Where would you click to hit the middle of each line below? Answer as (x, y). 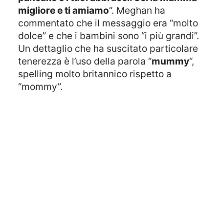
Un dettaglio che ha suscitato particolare (108, 49)
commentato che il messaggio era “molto (108, 23)
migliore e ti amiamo (64, 11)
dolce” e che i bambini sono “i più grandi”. (109, 36)
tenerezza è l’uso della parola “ (85, 61)
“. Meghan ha (137, 11)
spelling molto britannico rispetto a (95, 74)
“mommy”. (41, 87)
